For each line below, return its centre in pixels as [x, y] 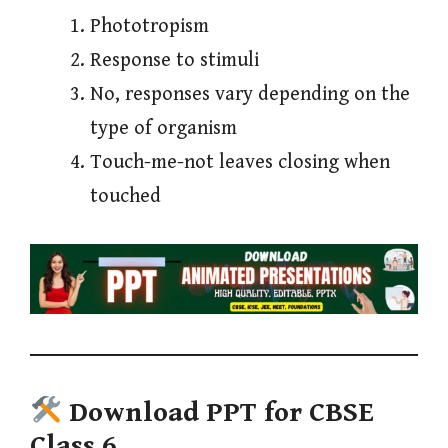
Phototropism [149, 26]
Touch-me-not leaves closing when [240, 162]
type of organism [163, 128]
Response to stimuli [174, 60]
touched [125, 196]
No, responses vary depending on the [250, 94]
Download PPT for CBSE [221, 413]
